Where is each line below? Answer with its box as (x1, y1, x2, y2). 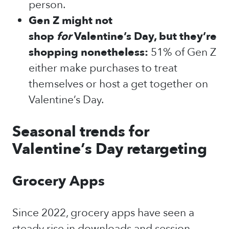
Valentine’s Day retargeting (12, 139, 207, 159)
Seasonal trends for (12, 122, 149, 142)
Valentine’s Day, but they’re (74, 29, 217, 44)
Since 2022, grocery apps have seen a (12, 205, 194, 220)
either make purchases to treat (29, 61, 177, 76)
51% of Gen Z (151, 45, 216, 60)
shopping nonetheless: (29, 45, 148, 60)
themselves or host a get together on (29, 77, 208, 91)
